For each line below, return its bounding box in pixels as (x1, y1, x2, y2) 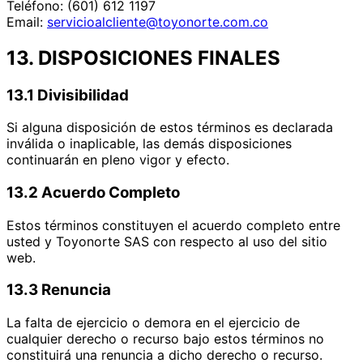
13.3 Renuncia (6, 280, 111, 300)
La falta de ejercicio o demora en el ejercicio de (6, 314, 300, 331)
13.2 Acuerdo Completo (6, 183, 180, 203)
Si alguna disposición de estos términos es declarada (6, 119, 333, 136)
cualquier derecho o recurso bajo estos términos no (6, 331, 324, 348)
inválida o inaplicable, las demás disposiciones (6, 135, 292, 152)
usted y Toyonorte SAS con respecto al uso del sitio (6, 233, 327, 250)
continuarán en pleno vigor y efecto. (6, 152, 229, 169)
